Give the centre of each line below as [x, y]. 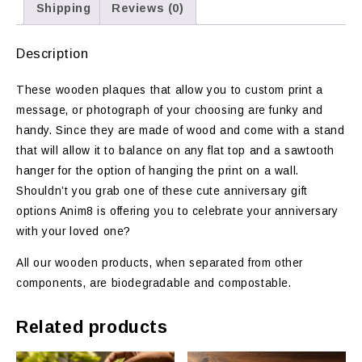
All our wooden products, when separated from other [160, 263]
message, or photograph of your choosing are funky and [170, 111]
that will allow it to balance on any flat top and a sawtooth [176, 151]
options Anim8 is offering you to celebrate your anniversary [177, 212]
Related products [92, 326]
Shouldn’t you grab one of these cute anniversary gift [162, 192]
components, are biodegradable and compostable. [154, 284]
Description [53, 54]
